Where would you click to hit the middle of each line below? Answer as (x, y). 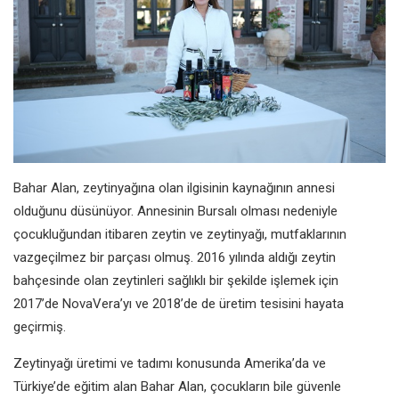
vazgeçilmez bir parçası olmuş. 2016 (121, 257)
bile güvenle (307, 386)
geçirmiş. (40, 326)
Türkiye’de (44, 386)
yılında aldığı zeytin (282, 257)
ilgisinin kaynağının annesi (261, 187)
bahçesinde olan (63, 280)
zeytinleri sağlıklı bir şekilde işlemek (216, 280)
